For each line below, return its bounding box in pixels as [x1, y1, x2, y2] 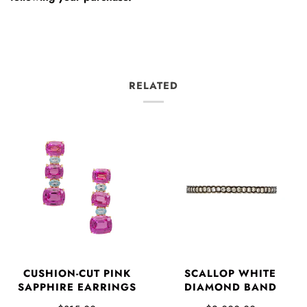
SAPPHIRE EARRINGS [17, 279, 136, 295]
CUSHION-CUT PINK [23, 265, 131, 281]
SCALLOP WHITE [184, 265, 276, 281]
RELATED [129, 77, 178, 93]
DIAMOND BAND [184, 279, 277, 295]
